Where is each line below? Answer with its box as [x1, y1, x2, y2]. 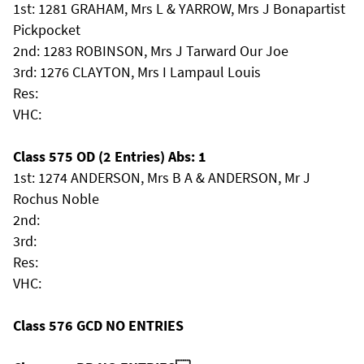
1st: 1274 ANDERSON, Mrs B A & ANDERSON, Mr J [13, 168, 310, 187]
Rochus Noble [13, 189, 99, 208]
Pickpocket [13, 20, 80, 39]
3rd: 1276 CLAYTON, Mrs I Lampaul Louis [13, 63, 261, 81]
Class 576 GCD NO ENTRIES [13, 316, 184, 335]
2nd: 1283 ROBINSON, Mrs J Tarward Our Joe [13, 41, 288, 60]
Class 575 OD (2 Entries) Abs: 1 [13, 147, 206, 166]
